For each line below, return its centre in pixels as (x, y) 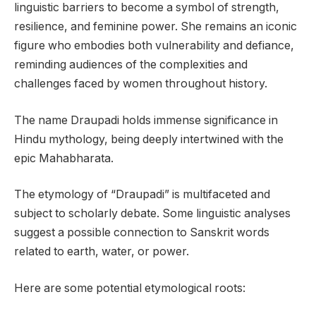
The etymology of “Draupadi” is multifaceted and (142, 195)
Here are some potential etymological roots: (130, 288)
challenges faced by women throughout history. (141, 84)
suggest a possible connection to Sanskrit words (142, 233)
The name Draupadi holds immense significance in (146, 120)
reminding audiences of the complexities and (131, 65)
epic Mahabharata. (64, 158)
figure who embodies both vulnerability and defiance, (154, 46)
